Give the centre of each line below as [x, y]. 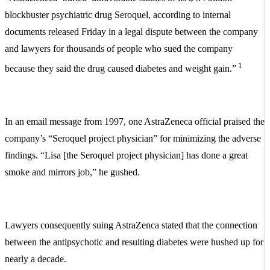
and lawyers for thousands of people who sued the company [119, 48]
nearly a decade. [36, 259]
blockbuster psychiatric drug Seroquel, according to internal [118, 14]
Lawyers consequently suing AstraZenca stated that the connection [131, 225]
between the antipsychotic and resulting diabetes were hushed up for [134, 242]
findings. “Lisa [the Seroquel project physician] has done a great [126, 155]
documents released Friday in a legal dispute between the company [131, 31]
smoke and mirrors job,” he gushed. [72, 172]
